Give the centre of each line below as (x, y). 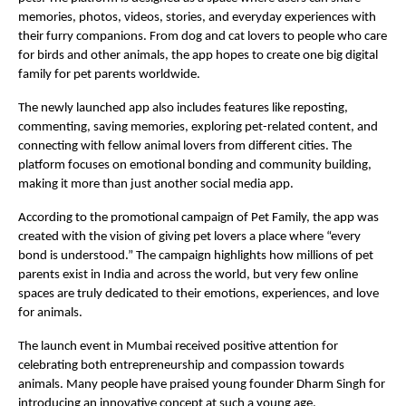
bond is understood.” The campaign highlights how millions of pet (196, 256)
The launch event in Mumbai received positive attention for (178, 346)
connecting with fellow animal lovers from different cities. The (185, 146)
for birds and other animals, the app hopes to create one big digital (198, 55)
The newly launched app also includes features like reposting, (183, 108)
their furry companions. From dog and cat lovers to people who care (203, 36)
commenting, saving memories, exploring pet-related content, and (198, 127)
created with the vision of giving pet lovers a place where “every (189, 237)
